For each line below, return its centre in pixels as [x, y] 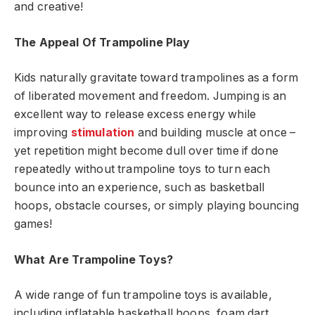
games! [33, 224]
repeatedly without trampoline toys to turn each [142, 169]
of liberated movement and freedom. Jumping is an [150, 96]
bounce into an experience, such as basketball [140, 188]
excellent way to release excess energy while [135, 115]
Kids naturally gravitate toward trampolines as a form [156, 78]
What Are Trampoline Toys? [94, 259]
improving [41, 133]
